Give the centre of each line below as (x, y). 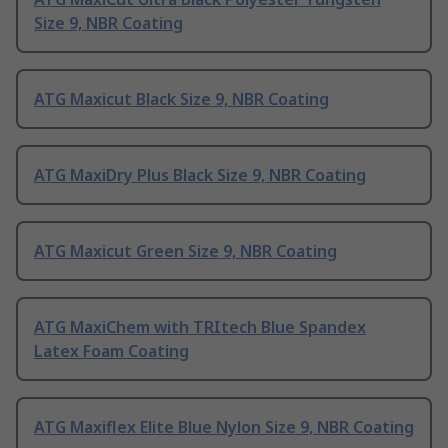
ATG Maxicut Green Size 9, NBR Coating (185, 251)
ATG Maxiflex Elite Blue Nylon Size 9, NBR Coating (224, 427)
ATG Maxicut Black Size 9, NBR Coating (181, 99)
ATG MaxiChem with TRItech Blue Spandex (200, 327)
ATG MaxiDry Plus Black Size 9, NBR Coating (200, 175)
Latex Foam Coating (111, 351)
